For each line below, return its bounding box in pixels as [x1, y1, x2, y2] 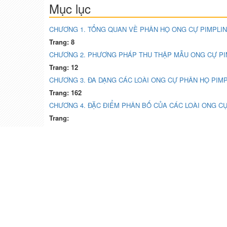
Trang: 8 [49, 37, 74, 47]
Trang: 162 [49, 88, 82, 98]
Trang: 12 [49, 62, 78, 72]
